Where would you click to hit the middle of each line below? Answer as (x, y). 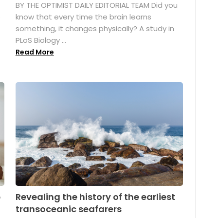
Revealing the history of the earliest (95, 197)
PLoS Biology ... (41, 40)
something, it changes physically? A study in (95, 28)
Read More (35, 52)
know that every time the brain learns (83, 17)
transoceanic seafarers (68, 209)
